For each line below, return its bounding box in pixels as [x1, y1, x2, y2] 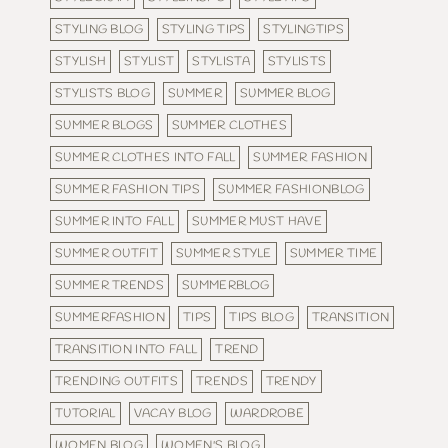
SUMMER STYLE [176, 244, 272, 262]
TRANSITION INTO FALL [55, 340, 198, 358]
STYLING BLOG [55, 20, 144, 38]
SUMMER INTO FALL [55, 212, 174, 230]
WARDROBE [229, 404, 305, 422]
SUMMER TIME [289, 244, 378, 262]
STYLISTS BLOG [55, 84, 151, 102]
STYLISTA [192, 52, 250, 70]
